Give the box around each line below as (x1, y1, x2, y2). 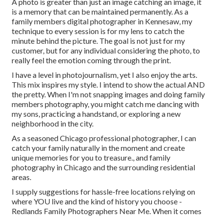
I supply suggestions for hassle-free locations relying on (12, 187, 195, 197)
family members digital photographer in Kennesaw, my (12, 17, 192, 26)
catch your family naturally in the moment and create (12, 143, 185, 153)
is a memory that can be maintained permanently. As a (12, 7, 188, 17)
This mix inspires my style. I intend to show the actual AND (12, 80, 205, 90)
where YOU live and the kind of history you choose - (12, 197, 182, 206)
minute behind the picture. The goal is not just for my (12, 36, 185, 46)
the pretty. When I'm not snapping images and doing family (12, 90, 205, 99)
